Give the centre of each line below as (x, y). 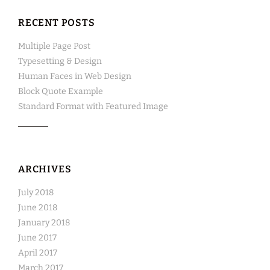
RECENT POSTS (57, 23)
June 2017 (37, 238)
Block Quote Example (61, 92)
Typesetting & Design (60, 61)
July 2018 (36, 193)
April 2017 (38, 253)
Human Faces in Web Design (75, 77)
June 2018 (38, 208)
